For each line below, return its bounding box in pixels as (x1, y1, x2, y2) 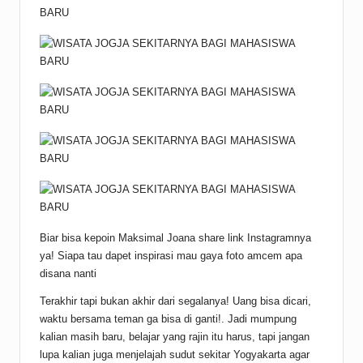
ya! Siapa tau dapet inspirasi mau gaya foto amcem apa (40, 250, 302, 263)
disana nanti (40, 267, 96, 280)
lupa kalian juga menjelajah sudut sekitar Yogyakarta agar (40, 348, 310, 361)
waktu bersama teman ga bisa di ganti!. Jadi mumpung (40, 313, 297, 326)
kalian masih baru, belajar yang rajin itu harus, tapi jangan (40, 331, 310, 344)
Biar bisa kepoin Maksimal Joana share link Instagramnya (40, 232, 311, 245)
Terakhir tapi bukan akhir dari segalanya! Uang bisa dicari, (40, 295, 311, 308)
